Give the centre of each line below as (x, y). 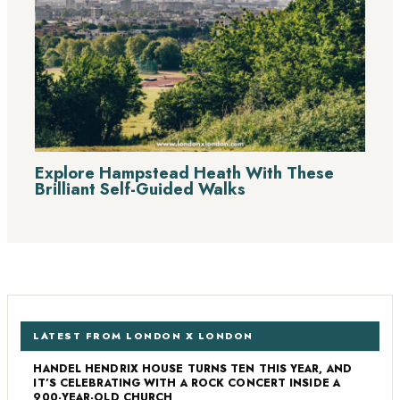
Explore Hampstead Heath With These (185, 172)
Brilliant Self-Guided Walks (141, 188)
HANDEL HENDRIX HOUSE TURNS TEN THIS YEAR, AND (192, 369)
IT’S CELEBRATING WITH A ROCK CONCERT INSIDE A (187, 383)
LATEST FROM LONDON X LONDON (143, 336)
